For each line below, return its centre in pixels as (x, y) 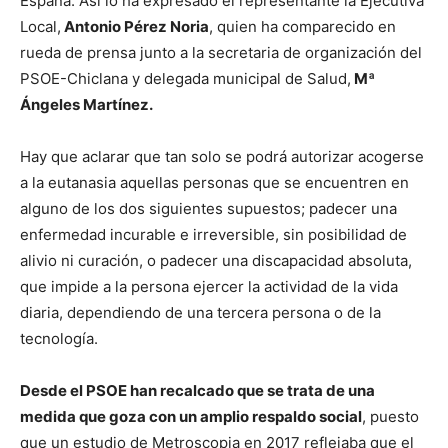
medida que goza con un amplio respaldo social (191, 416)
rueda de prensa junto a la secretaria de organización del (221, 52)
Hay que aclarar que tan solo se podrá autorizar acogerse (222, 156)
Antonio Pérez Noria (135, 26)
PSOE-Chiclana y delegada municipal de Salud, (185, 78)
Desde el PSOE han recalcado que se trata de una (197, 390)
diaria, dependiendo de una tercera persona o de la (200, 312)
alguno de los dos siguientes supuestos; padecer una (208, 208)
